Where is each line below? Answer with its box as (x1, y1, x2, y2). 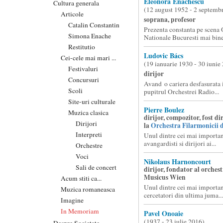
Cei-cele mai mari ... (61, 53, 116, 62)
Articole (61, 9, 84, 18)
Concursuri (68, 75, 99, 84)
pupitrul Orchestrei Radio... (143, 87, 219, 96)
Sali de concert (76, 162, 116, 172)
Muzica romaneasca (61, 184, 115, 194)
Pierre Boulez (143, 105, 184, 115)
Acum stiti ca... (61, 173, 102, 183)
